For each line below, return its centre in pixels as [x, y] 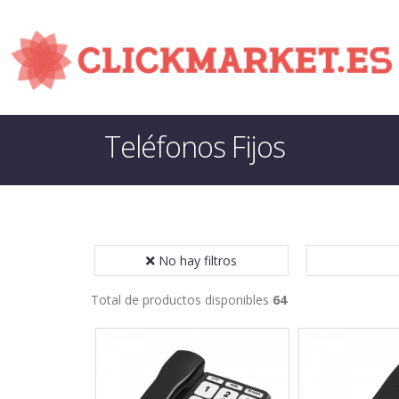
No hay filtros [198, 261]
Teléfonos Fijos [195, 147]
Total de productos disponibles [182, 300]
